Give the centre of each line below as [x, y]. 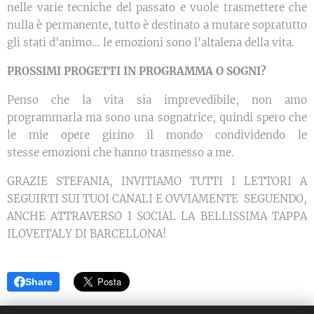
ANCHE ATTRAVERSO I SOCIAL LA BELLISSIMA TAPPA [157, 217]
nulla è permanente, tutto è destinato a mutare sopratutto [157, 25]
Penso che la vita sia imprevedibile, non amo [157, 100]
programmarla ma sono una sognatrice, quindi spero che [157, 118]
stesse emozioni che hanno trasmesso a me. [121, 153]
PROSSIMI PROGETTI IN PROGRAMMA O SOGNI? [137, 71]
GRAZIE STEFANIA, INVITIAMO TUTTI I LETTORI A [157, 182]
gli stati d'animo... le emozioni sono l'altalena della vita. [151, 43]
